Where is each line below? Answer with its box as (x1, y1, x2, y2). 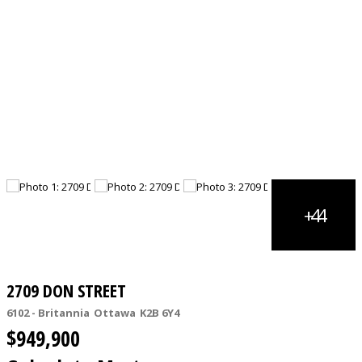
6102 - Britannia (6, 305, 90, 321)
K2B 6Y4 (140, 305, 179, 321)
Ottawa (94, 305, 136, 321)
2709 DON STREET (6, 278, 126, 303)
